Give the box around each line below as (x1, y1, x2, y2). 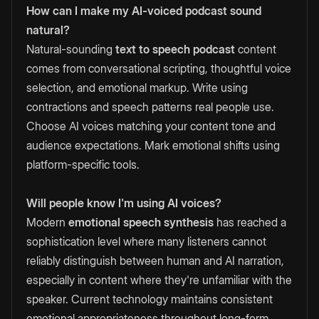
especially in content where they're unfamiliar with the (26, 273, 292, 288)
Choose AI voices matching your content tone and (26, 119, 276, 134)
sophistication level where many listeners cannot (26, 234, 266, 249)
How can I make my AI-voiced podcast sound (26, 4, 261, 19)
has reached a (214, 215, 286, 230)
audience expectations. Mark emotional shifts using (26, 138, 280, 153)
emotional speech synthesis (68, 215, 214, 230)
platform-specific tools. (26, 157, 140, 172)
